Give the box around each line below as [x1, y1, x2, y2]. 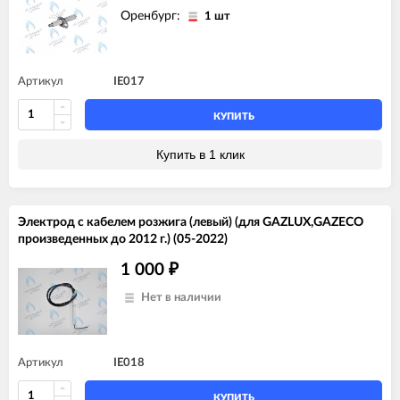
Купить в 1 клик [155, 146, 245, 162]
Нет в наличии [141, 291, 221, 304]
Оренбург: [121, 9, 184, 22]
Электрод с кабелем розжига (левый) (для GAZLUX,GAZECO [18, 215, 363, 229]
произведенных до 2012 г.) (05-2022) [18, 232, 228, 246]
